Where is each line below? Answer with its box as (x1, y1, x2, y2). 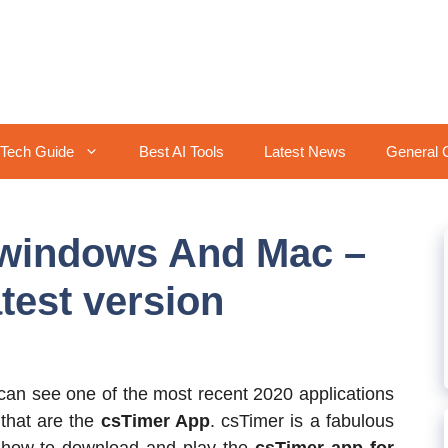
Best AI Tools (139, 143, 224, 160)
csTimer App (94, 411, 210, 431)
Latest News (264, 143, 346, 160)
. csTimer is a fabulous (209, 411, 395, 431)
